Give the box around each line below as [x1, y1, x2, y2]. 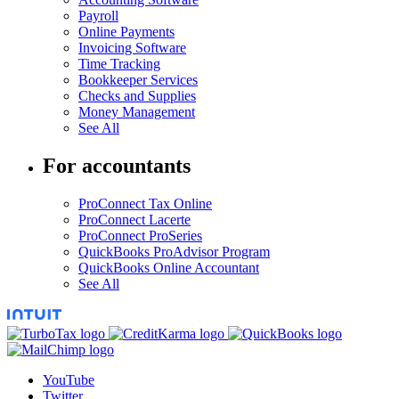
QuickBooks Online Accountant [78, 260, 259, 276]
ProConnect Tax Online [78, 196, 212, 212]
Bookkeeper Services [78, 72, 198, 88]
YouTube [43, 372, 94, 388]
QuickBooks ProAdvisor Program [78, 244, 270, 260]
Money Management [78, 104, 195, 120]
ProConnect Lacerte [78, 212, 191, 228]
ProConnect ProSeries [78, 228, 202, 244]
